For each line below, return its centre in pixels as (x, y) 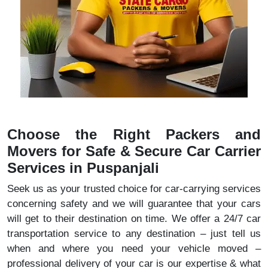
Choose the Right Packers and (134, 134)
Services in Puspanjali (83, 168)
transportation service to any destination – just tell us (134, 233)
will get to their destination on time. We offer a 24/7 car (134, 218)
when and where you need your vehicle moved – (134, 248)
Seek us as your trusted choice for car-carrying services (134, 188)
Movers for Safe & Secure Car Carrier (134, 151)
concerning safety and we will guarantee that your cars (134, 203)
